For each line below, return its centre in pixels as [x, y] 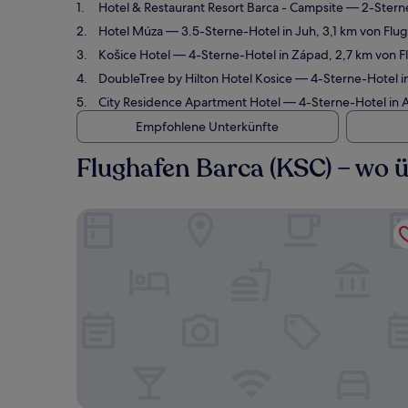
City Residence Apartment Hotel [189, 102]
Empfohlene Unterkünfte [207, 127]
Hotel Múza [131, 31]
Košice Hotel [134, 55]
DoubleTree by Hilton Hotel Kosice [195, 78]
